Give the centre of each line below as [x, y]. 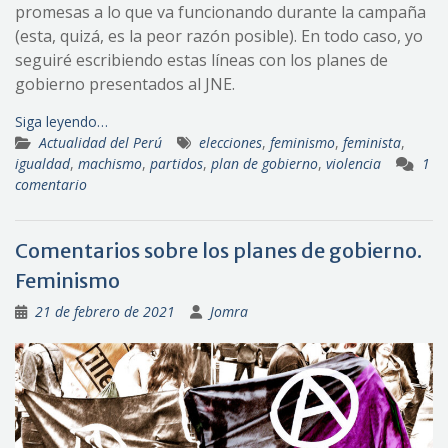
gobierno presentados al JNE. [125, 84]
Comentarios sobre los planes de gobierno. [218, 251]
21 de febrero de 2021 [105, 312]
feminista [372, 143]
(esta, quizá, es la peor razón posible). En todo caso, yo [219, 36]
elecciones [230, 143]
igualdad [42, 164]
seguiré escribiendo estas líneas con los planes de [201, 60]
